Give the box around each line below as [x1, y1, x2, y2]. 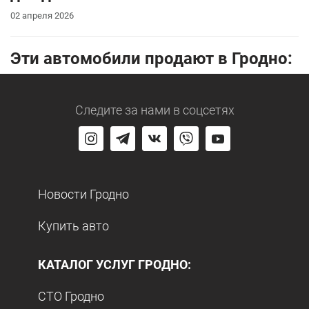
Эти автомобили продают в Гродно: [10, 48, 292, 68]
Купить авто [38, 218, 109, 233]
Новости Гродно [38, 186, 129, 201]
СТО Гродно [38, 288, 104, 303]
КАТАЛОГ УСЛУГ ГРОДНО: [38, 257, 191, 272]
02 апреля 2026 [10, 10, 74, 21]
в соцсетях [170, 102, 235, 117]
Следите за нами [74, 102, 170, 117]
